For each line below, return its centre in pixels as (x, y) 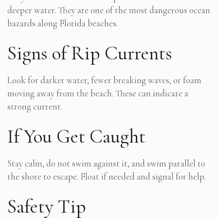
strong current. (35, 107)
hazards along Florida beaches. (63, 23)
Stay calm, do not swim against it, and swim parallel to (106, 163)
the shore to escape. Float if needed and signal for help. (107, 177)
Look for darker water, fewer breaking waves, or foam (104, 80)
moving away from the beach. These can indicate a (98, 93)
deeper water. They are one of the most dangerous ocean (109, 10)
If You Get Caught (76, 136)
